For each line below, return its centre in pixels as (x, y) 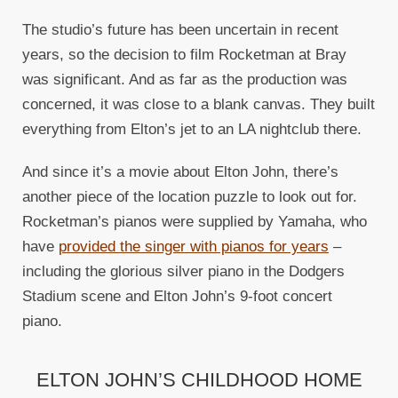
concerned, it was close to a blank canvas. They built (199, 105)
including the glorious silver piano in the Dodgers (183, 272)
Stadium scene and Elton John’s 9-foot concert (177, 297)
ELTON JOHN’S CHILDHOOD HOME (199, 380)
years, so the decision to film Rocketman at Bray (184, 55)
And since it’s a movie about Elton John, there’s (180, 172)
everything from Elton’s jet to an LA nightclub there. (192, 130)
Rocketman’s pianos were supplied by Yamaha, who (195, 222)
